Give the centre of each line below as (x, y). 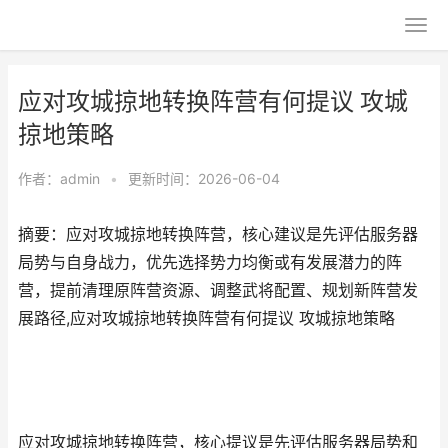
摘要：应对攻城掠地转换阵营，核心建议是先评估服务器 (218, 234)
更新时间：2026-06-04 (204, 178)
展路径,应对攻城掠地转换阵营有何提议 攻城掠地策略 (206, 318)
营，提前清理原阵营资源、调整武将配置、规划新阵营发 (218, 290)
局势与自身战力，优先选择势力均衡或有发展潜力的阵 (210, 262)
